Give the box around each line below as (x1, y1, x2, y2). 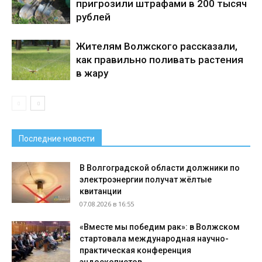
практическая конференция (80, 246, 191, 256)
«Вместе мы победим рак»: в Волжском (80, 222, 240, 232)
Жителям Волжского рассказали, (76, 40, 237, 53)
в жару (76, 67, 108, 80)
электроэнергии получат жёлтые (80, 175, 212, 185)
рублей (76, 11, 111, 23)
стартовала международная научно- (80, 234, 229, 244)
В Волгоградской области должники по (80, 163, 240, 173)
